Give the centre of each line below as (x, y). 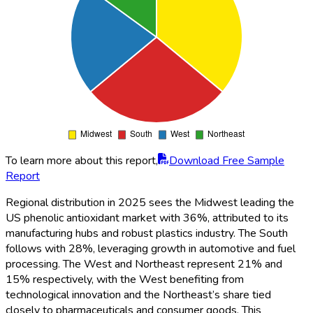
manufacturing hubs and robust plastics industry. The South (147, 233)
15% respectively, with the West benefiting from (125, 279)
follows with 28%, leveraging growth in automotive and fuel (151, 248)
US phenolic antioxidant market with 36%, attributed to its (147, 218)
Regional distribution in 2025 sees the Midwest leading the (150, 202)
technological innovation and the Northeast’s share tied (138, 294)
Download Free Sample (227, 160)
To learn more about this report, (82, 160)
